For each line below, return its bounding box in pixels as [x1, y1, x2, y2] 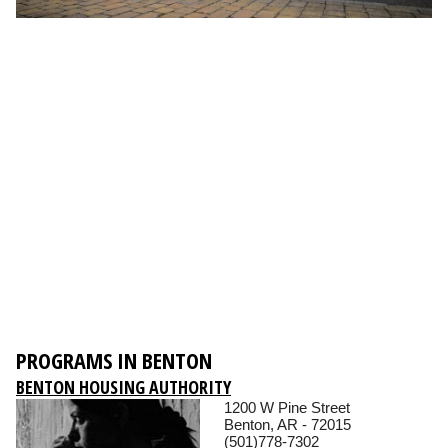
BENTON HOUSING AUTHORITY [16, 375, 231, 400]
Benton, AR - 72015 [224, 416, 351, 434]
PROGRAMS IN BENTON [16, 345, 212, 376]
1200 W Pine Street [224, 399, 350, 417]
